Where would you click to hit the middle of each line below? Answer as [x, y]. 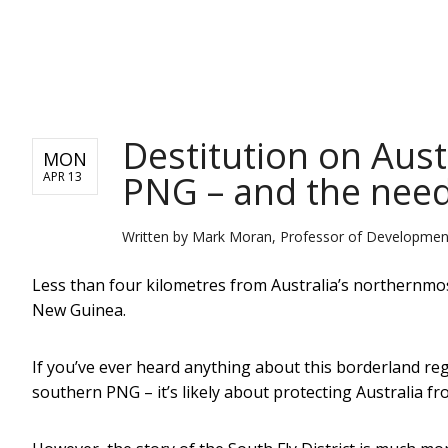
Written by [157, 236]
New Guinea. [79, 309]
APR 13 [62, 176]
